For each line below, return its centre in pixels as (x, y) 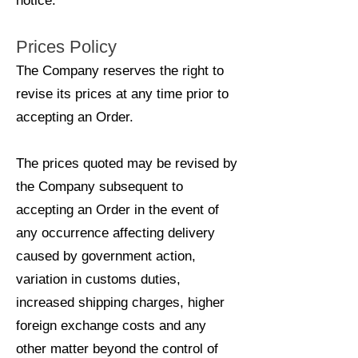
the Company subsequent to (99, 187)
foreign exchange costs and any (111, 326)
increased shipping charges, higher (120, 302)
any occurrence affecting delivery (115, 233)
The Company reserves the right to (120, 71)
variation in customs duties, (98, 279)
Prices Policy (66, 47)
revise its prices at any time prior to (122, 94)
